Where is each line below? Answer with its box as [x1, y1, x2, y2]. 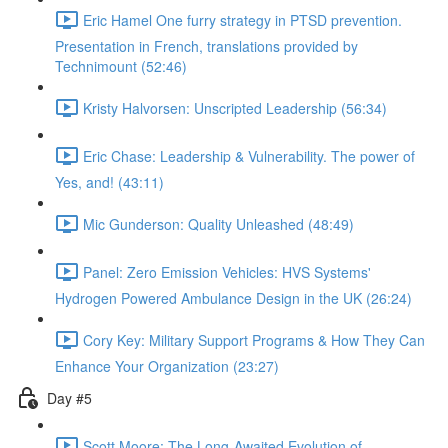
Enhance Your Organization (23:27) [55, 356, 279, 376]
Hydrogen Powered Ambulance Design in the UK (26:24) [55, 288, 412, 308]
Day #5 [47, 387, 92, 408]
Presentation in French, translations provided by [55, 36, 358, 56]
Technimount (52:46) [55, 56, 187, 76]
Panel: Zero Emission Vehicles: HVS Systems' [83, 261, 371, 282]
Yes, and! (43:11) [55, 172, 164, 192]
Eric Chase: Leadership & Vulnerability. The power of [83, 145, 415, 166]
